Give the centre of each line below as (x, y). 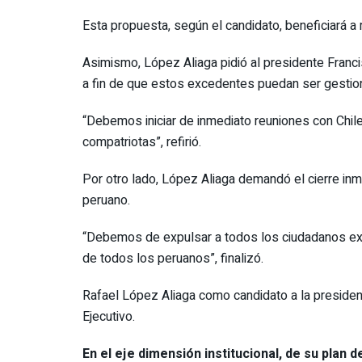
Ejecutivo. (109, 316)
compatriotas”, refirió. (142, 142)
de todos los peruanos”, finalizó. (173, 258)
